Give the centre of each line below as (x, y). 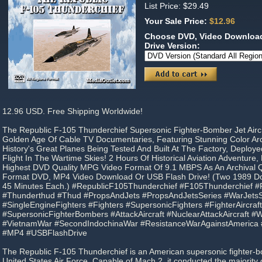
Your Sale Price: (177, 21)
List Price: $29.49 (177, 6)
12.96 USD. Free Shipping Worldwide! (73, 111)
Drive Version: (173, 46)
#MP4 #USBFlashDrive (45, 233)
